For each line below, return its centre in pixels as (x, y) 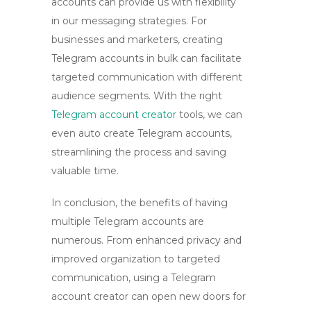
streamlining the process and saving (139, 152)
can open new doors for (187, 296)
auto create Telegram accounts (154, 133)
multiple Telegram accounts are (128, 221)
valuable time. (85, 171)
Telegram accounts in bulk (115, 58)
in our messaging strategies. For (129, 21)
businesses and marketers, (117, 40)
